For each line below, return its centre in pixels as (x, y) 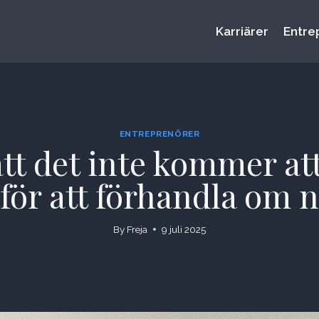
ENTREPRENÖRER (159, 134)
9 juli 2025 (184, 230)
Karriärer (242, 32)
